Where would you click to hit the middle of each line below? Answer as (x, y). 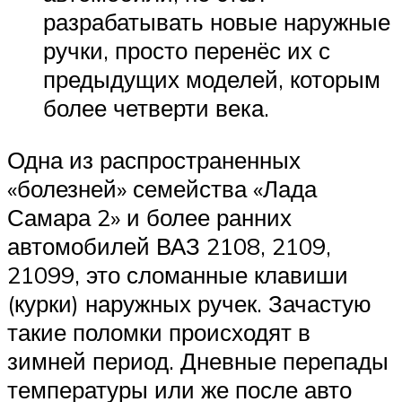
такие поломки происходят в (159, 332)
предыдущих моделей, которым (212, 79)
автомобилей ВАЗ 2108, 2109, (169, 246)
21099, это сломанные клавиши (178, 275)
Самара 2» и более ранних (149, 218)
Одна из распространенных (154, 160)
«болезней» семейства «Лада (162, 189)
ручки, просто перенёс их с (187, 51)
